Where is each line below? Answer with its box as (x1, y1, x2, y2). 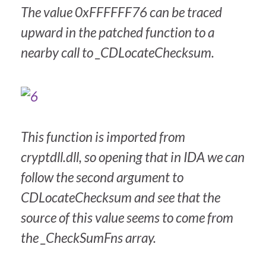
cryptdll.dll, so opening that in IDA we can (21, 149, 245, 166)
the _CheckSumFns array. (21, 230, 156, 246)
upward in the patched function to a (21, 24, 214, 41)
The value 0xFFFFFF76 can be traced (21, 4, 222, 21)
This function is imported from (21, 129, 185, 145)
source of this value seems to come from (21, 210, 233, 226)
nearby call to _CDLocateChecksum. (21, 45, 214, 61)
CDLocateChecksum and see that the (21, 189, 220, 206)
